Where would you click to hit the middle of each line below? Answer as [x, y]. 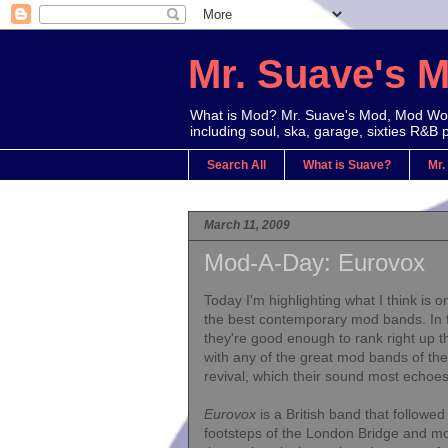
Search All [236, 165]
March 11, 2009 [247, 225]
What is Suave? [347, 165]
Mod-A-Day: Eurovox [314, 263]
